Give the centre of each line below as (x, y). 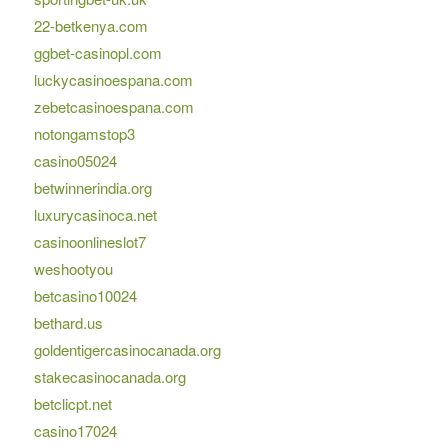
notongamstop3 (84, 134)
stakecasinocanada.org (109, 377)
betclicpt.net (72, 404)
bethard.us (68, 323)
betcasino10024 (85, 296)
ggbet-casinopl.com (97, 53)
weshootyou (73, 269)
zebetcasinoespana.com (113, 107)
